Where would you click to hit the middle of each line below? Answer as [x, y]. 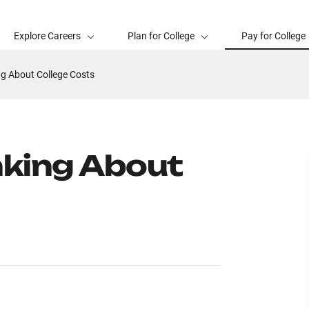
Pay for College [273, 36]
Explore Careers [47, 36]
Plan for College [161, 36]
